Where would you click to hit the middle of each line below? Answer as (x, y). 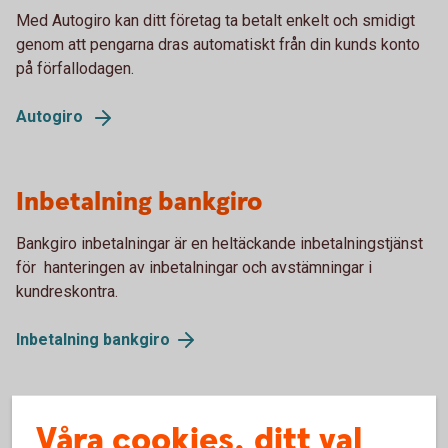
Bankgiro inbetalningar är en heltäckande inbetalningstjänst (219, 243)
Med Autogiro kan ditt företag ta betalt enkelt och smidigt (215, 20)
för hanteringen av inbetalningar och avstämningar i (194, 267)
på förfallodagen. (75, 68)
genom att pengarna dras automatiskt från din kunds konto (218, 44)
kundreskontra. (67, 291)
